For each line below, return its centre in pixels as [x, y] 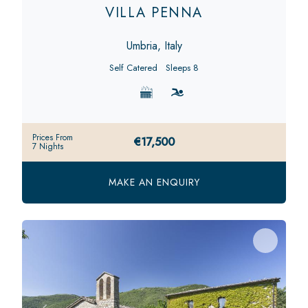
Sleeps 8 [182, 67]
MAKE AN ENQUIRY [154, 182]
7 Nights [48, 146]
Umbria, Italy [154, 45]
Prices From [53, 137]
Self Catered [133, 67]
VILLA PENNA [154, 12]
